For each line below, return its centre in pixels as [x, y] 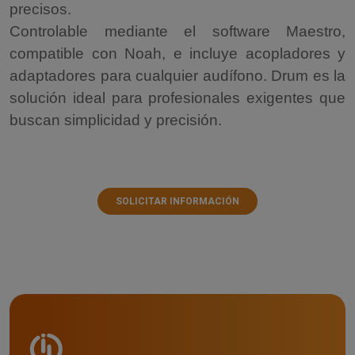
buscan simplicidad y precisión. [116, 120]
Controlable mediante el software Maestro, [177, 31]
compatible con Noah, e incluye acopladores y [177, 53]
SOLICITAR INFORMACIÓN [177, 201]
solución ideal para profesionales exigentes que [177, 97]
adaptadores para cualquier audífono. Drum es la [177, 75]
